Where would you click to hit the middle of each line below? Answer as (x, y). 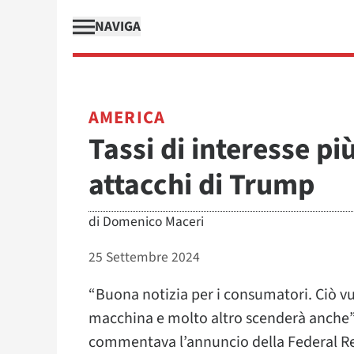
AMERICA (127, 118)
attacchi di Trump (201, 185)
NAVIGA (118, 26)
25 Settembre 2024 (144, 257)
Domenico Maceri (153, 222)
